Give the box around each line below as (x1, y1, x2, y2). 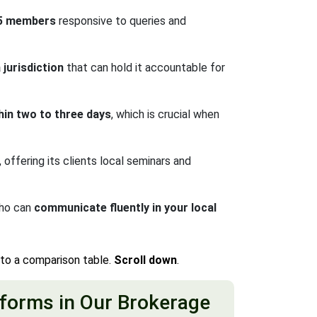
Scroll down (114, 253, 177, 267)
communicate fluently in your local (34, 201, 217, 214)
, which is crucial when (111, 108, 219, 121)
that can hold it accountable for (64, 61, 225, 74)
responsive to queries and (56, 14, 186, 28)
